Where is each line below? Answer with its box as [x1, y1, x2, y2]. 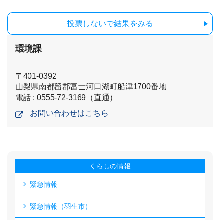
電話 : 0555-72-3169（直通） [15, 93, 117, 102]
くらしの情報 [89, 162, 131, 170]
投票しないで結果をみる [67, 19, 153, 27]
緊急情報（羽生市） [30, 202, 92, 210]
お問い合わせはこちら [30, 109, 109, 117]
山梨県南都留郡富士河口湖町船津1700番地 [15, 82, 166, 91]
